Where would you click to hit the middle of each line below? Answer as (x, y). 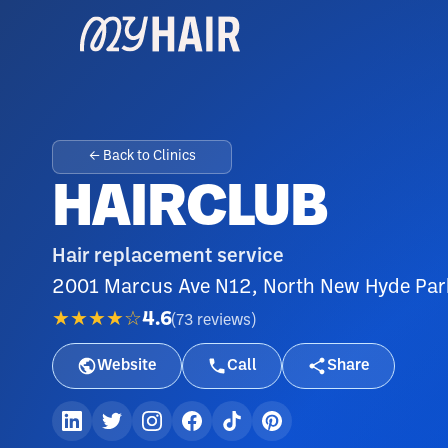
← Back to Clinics (142, 156)
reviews (224, 320)
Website (127, 365)
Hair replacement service (168, 257)
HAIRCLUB (189, 209)
